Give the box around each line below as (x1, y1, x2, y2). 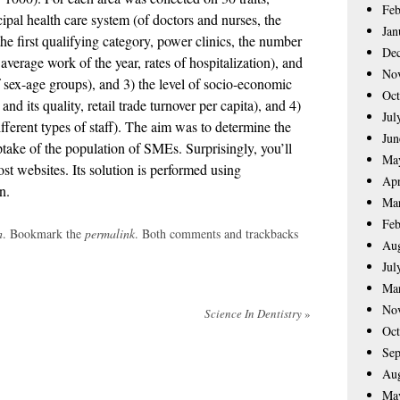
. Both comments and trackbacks (135, 224, 298, 242)
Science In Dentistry (204, 304, 304, 321)
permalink (85, 224, 135, 242)
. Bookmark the (3, 224, 85, 242)
